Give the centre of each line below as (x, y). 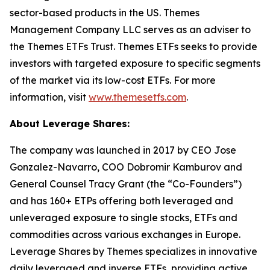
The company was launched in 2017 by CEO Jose (123, 150)
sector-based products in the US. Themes (105, 13)
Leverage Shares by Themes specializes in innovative (133, 251)
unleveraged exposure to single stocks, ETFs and (124, 218)
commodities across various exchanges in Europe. (125, 234)
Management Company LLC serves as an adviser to (130, 30)
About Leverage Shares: (70, 124)
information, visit (49, 97)
